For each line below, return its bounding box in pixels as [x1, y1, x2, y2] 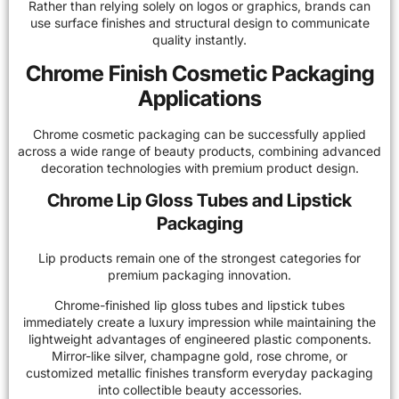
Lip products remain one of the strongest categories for [38, 250, 361, 266]
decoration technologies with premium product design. [40, 159, 359, 175]
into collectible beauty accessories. [97, 381, 302, 397]
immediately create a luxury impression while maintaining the [23, 313, 376, 330]
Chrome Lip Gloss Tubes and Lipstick [47, 190, 352, 212]
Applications [137, 85, 262, 111]
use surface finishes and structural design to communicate [29, 15, 370, 31]
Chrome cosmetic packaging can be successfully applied [33, 126, 366, 142]
